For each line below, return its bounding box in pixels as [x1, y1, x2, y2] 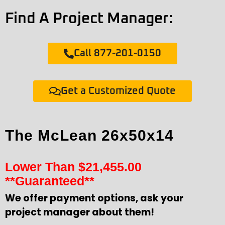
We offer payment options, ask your [5, 191, 183, 205]
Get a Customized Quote [61, 86, 176, 96]
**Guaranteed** [5, 174, 94, 188]
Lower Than [5, 160, 78, 174]
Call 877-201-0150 [74, 48, 161, 59]
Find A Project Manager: [5, 11, 173, 27]
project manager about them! [5, 205, 154, 219]
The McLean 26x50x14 [5, 127, 174, 144]
